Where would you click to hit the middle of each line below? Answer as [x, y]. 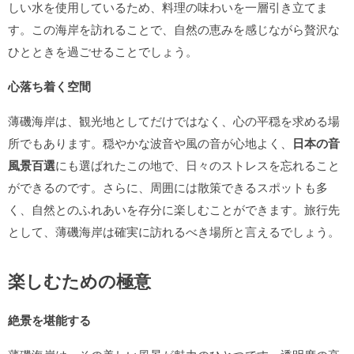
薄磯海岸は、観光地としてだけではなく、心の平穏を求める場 [174, 121]
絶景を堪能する [49, 320]
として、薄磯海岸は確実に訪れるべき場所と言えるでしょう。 [174, 231]
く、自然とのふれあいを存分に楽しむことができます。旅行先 [174, 209]
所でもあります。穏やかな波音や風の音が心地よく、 [150, 143]
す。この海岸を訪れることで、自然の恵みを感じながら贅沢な [174, 29]
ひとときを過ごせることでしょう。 [103, 51]
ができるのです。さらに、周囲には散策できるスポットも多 [168, 187]
